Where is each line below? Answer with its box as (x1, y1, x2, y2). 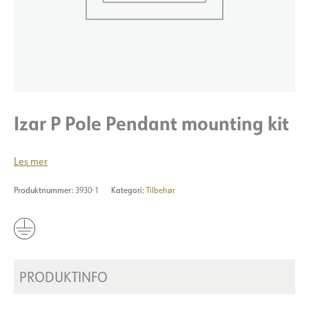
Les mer (14, 154, 48, 168)
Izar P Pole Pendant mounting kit (14, 110, 289, 136)
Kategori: (111, 184, 146, 195)
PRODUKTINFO (19, 268, 108, 286)
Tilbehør (146, 184, 175, 195)
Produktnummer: (14, 184, 75, 195)
